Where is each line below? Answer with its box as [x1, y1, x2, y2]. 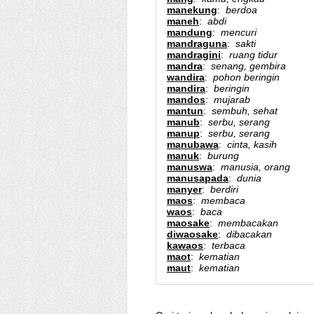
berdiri [210, 184, 238, 195]
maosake [167, 217, 210, 228]
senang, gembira [211, 60, 286, 71]
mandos [167, 94, 205, 105]
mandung [167, 27, 212, 38]
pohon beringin [213, 71, 280, 83]
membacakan [218, 217, 278, 228]
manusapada [167, 172, 228, 184]
